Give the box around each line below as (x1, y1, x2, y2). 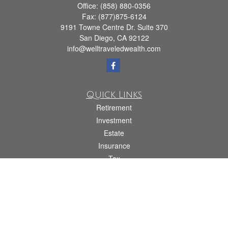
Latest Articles (91, 191, 137, 202)
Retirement (96, 102, 132, 112)
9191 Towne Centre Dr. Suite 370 (60, 22, 168, 32)
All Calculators (91, 217, 137, 227)
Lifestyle (101, 179, 127, 189)
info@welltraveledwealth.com (67, 43, 161, 53)
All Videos (98, 204, 130, 214)
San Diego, (79, 33, 115, 43)
